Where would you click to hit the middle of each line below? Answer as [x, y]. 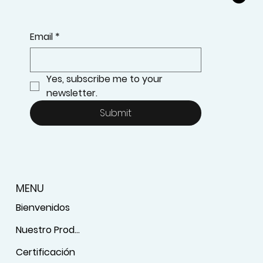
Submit [116, 113]
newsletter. [72, 93]
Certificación [46, 252]
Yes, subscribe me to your [105, 79]
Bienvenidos [43, 208]
